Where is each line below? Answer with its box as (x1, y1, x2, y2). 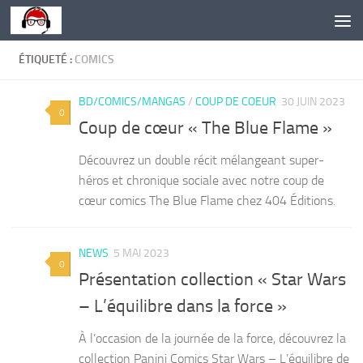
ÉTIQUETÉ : (19, 53, 75, 66)
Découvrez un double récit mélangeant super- (79, 152, 324, 169)
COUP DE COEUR (195, 95, 276, 109)
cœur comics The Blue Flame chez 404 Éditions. (79, 193, 335, 209)
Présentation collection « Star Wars (79, 269, 346, 291)
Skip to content (22, 15, 107, 31)
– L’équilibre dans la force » (79, 296, 287, 318)
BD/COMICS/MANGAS (79, 95, 186, 109)
